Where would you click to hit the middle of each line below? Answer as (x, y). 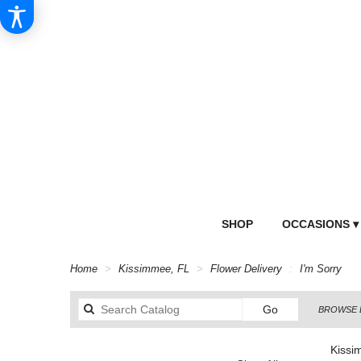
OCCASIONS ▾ (320, 224)
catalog (295, 325)
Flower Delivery (246, 270)
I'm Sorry (321, 270)
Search (295, 309)
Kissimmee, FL (156, 270)
